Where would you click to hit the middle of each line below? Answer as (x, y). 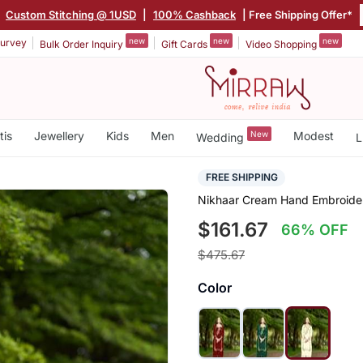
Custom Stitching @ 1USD (71, 14)
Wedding (221, 137)
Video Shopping (282, 44)
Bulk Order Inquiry (83, 44)
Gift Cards (186, 44)
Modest (313, 136)
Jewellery (59, 136)
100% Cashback (194, 14)
